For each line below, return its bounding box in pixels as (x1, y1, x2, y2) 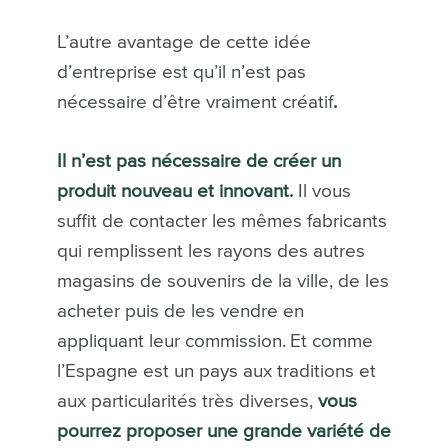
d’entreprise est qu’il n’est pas (56, 63, 306, 83)
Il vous (292, 182, 351, 202)
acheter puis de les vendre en (56, 302, 304, 322)
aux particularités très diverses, (56, 392, 318, 412)
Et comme (289, 332, 373, 352)
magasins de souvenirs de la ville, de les (56, 272, 389, 292)
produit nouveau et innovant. (56, 182, 293, 202)
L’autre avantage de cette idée (56, 33, 311, 53)
